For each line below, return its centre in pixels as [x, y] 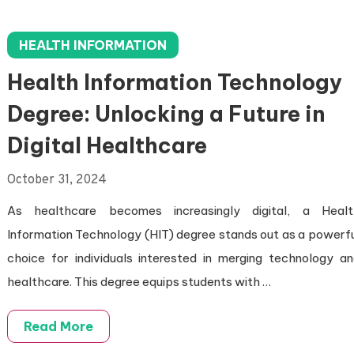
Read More [58, 326]
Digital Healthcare [107, 145]
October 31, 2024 [56, 180]
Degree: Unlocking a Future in [166, 114]
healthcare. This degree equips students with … [139, 282]
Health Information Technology [174, 82]
